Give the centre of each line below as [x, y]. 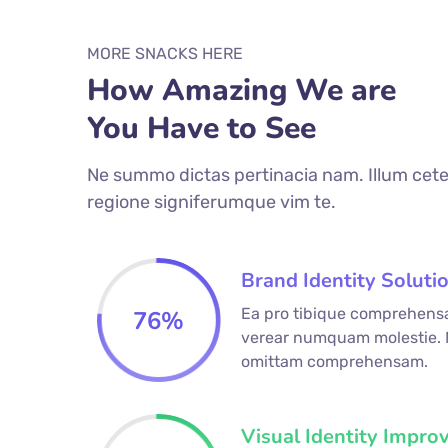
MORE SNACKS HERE [165, 54]
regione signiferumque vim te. [211, 202]
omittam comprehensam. [334, 362]
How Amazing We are [241, 91]
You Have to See [201, 129]
